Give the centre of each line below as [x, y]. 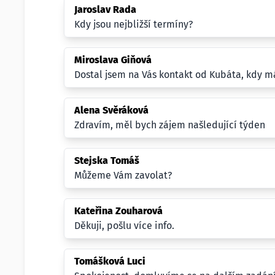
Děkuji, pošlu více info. [124, 226]
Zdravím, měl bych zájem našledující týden [170, 125]
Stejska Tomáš [107, 161]
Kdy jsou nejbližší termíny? [134, 24]
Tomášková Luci [110, 261]
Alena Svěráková [111, 110]
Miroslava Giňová [113, 60]
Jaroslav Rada [105, 10]
